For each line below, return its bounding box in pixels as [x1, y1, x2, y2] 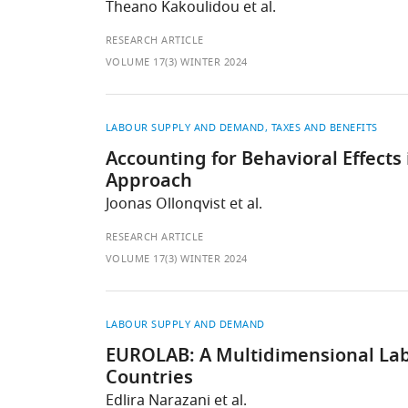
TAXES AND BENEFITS [270, 120, 378, 135]
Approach [105, 168, 192, 197]
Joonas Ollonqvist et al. [105, 193, 262, 215]
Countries [105, 364, 193, 393]
